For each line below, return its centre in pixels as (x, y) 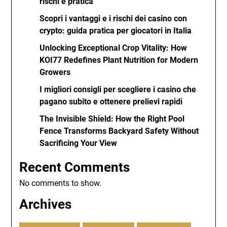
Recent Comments (75, 167)
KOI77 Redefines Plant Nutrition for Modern (119, 60)
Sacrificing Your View (79, 143)
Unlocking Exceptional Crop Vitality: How (113, 48)
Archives (46, 204)
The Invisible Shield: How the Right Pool (112, 119)
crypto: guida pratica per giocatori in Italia (116, 31)
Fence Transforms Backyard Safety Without (119, 131)
